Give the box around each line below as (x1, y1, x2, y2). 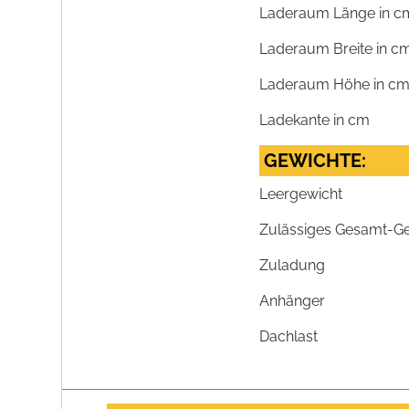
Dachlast (259, 328, 319, 346)
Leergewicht (259, 185, 343, 204)
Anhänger (259, 292, 326, 310)
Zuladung (259, 257, 326, 275)
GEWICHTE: (264, 150, 367, 173)
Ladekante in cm (259, 111, 371, 130)
